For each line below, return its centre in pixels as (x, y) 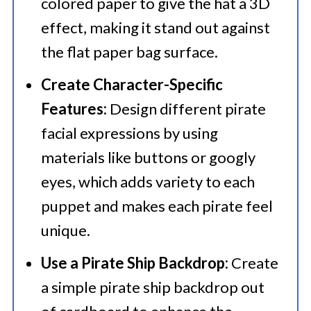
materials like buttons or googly (148, 157)
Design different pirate (186, 109)
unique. (65, 230)
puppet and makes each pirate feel (157, 206)
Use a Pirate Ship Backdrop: (134, 263)
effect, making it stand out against (155, 27)
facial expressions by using (129, 133)
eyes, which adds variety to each (148, 182)
